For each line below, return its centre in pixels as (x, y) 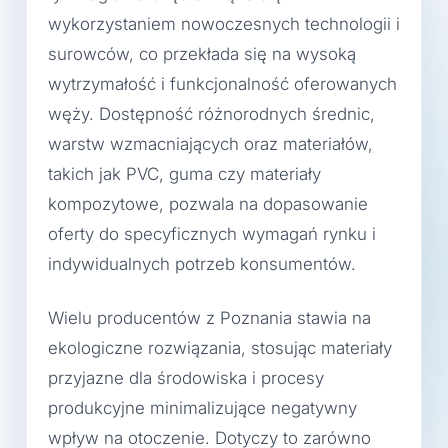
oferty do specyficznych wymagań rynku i (212, 234)
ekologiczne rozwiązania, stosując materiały (220, 347)
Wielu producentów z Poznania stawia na (209, 317)
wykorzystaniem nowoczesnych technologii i (224, 24)
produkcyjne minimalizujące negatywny (202, 407)
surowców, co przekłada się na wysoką (202, 54)
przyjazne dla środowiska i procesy (186, 377)
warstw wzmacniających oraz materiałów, (210, 144)
